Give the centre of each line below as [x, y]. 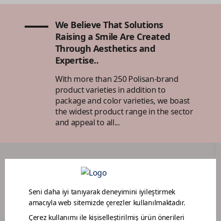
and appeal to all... [88, 122]
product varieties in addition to [110, 90]
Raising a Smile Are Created [113, 36]
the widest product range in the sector [124, 111]
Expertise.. [77, 60]
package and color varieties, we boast [123, 100]
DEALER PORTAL [107, 203]
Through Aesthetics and [105, 48]
